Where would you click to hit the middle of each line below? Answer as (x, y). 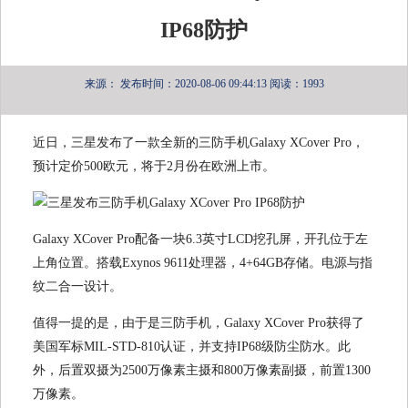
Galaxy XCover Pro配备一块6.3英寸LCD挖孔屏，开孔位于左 (200, 240)
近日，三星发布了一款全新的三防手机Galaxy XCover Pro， (199, 143)
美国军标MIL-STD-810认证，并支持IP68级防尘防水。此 (192, 347)
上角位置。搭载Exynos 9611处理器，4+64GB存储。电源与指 (203, 263)
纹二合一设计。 (77, 287)
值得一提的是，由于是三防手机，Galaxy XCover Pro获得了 (199, 323)
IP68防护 (204, 31)
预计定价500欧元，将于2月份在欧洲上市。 (154, 167)
